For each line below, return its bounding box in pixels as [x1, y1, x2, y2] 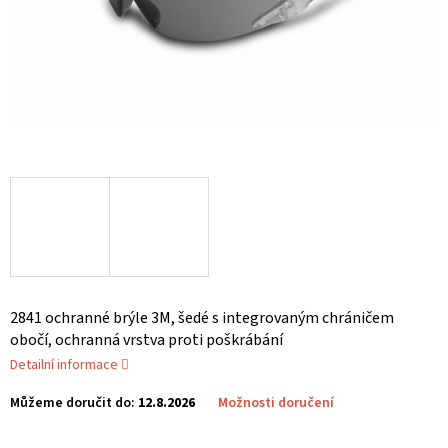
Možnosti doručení [218, 393, 334, 414]
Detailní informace [10, 355, 118, 376]
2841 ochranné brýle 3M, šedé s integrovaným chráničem [10, 307, 394, 330]
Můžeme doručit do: [10, 393, 135, 414]
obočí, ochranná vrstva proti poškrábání [10, 329, 283, 352]
